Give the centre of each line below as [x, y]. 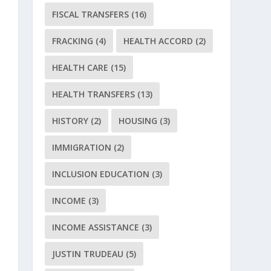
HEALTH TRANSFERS [94, 94]
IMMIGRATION [82, 148]
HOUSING [138, 121]
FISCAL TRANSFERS [91, 15]
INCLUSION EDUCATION [101, 174]
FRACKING [73, 41]
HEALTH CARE [80, 68]
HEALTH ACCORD [158, 41]
